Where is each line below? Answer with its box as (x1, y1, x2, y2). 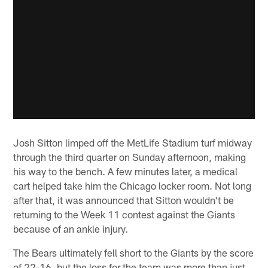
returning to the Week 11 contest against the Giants (13, 208, 236, 220)
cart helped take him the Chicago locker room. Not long (13, 179, 252, 191)
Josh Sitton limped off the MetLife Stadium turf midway (13, 136, 252, 148)
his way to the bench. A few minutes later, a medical (13, 165, 238, 177)
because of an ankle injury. (13, 222, 129, 234)
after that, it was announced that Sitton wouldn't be (13, 193, 234, 206)
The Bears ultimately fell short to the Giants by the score (13, 246, 254, 258)
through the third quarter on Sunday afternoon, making (13, 150, 246, 163)
